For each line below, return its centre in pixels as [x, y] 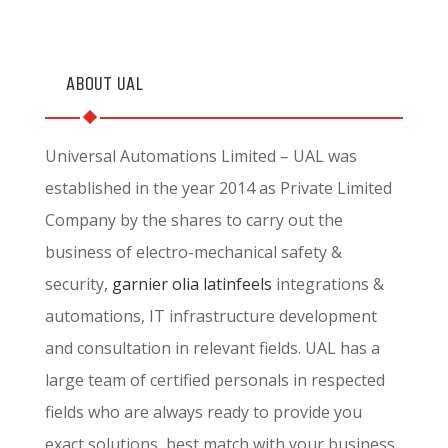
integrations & [327, 284]
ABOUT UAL [104, 84]
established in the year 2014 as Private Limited [218, 188]
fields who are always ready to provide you [203, 412]
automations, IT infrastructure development [210, 316]
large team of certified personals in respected [214, 380]
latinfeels [237, 284]
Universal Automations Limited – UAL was [200, 156]
